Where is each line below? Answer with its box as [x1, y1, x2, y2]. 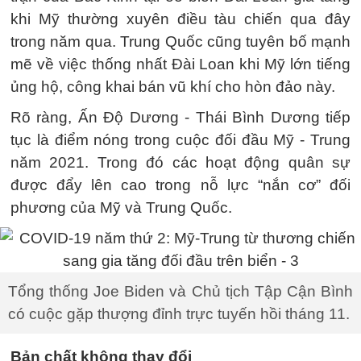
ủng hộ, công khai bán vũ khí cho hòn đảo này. [10, 78, 335, 95]
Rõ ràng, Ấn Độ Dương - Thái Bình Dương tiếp [10, 109, 351, 126]
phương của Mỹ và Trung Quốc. [10, 199, 232, 216]
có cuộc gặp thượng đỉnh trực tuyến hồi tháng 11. [8, 305, 350, 322]
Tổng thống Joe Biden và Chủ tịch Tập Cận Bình [8, 283, 353, 300]
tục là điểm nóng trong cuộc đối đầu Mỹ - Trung [10, 131, 351, 148]
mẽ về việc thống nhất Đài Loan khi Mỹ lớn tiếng [10, 56, 351, 73]
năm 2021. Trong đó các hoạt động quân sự [10, 154, 351, 171]
